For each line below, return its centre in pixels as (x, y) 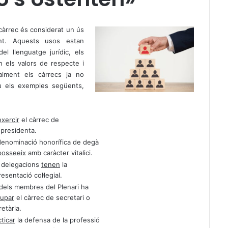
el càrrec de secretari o (52, 197)
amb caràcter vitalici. (59, 153)
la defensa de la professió (58, 220)
